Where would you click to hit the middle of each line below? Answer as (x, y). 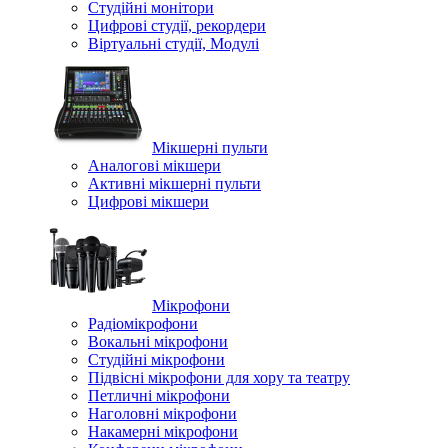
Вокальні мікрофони (158, 341)
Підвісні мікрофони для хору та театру (219, 377)
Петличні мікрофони (159, 395)
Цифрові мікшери (148, 201)
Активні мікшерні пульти (174, 183)
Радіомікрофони (143, 323)
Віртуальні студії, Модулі (173, 43)
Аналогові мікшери (154, 165)
